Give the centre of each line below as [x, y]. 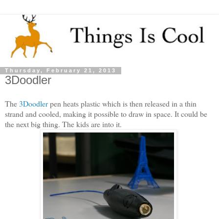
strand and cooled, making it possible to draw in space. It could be [106, 114]
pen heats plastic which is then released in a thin [122, 104]
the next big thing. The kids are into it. [63, 124]
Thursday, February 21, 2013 [61, 71]
